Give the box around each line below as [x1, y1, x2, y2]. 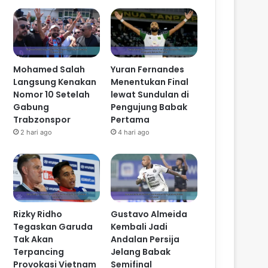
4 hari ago [118, 127, 150, 136]
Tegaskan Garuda [13, 221, 93, 233]
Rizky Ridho [13, 208, 63, 221]
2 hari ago [20, 127, 53, 136]
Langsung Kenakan [13, 75, 97, 88]
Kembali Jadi [111, 221, 168, 233]
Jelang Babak [111, 246, 171, 258]
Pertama [111, 113, 150, 126]
